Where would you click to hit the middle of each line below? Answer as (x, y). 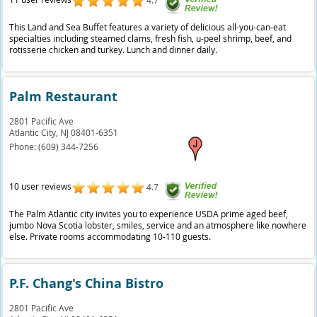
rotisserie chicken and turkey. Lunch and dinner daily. (114, 50)
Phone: (24, 146)
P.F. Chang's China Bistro (87, 283)
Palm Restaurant (64, 97)
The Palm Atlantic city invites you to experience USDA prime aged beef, (149, 214)
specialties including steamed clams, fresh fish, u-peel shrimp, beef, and (151, 38)
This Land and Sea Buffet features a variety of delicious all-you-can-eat (148, 27)
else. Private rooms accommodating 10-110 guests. (110, 236)
